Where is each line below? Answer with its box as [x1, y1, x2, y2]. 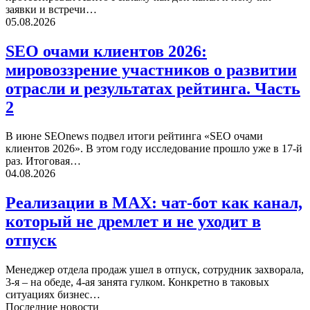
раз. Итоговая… [6, 155, 81, 167]
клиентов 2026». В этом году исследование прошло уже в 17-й [6, 143, 302, 155]
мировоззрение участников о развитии [6, 60, 297, 79]
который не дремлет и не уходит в [6, 212, 261, 231]
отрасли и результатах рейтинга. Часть [6, 79, 300, 98]
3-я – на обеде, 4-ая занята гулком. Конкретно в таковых [6, 276, 269, 289]
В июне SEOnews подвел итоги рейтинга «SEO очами [6, 130, 263, 143]
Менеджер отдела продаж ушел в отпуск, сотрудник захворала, [6, 264, 304, 276]
